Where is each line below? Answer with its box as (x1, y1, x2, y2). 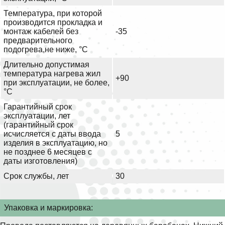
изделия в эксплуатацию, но (4, 139, 107, 148)
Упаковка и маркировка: (4, 203, 93, 212)
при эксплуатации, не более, (4, 78, 109, 87)
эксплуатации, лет (4, 111, 70, 121)
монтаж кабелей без (4, 27, 78, 36)
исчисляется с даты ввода (4, 130, 101, 139)
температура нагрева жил (4, 69, 100, 78)
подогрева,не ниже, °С (4, 45, 88, 54)
